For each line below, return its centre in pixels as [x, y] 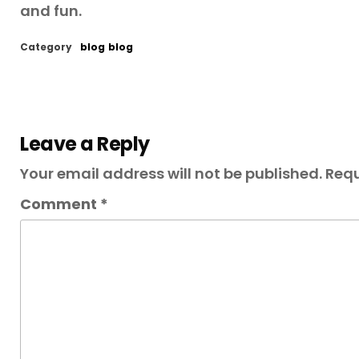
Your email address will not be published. [171, 173]
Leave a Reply [85, 143]
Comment [60, 204]
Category [46, 46]
